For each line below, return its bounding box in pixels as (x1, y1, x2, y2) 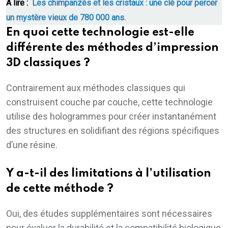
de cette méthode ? (6, 183, 113, 194)
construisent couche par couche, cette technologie (6, 96, 213, 107)
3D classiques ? (6, 57, 90, 69)
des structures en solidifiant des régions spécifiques (6, 125, 219, 136)
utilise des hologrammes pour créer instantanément (6, 110, 216, 122)
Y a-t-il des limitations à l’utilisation (6, 167, 211, 179)
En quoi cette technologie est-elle (6, 26, 194, 38)
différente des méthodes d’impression (6, 42, 219, 53)
